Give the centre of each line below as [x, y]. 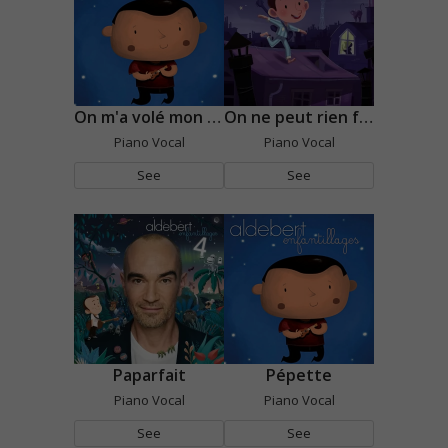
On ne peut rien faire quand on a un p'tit [366, 116]
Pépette [299, 374]
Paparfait [149, 374]
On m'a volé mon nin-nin [214, 116]
